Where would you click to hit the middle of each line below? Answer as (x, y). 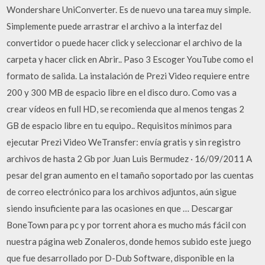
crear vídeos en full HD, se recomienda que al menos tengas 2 (126, 109)
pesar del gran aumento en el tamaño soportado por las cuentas (130, 175)
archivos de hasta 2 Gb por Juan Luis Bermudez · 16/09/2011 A (130, 159)
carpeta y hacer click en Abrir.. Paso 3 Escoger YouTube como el (130, 59)
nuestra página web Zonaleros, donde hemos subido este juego (129, 241)
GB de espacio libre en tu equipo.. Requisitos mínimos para (119, 125)
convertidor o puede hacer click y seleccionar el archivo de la (125, 43)
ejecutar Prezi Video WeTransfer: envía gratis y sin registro (124, 142)
